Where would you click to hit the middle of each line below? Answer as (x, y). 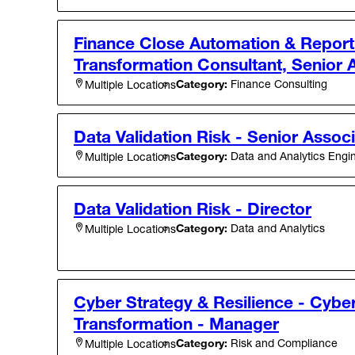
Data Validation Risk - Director (193, 209)
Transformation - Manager (176, 324)
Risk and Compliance (282, 343)
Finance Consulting (277, 84)
